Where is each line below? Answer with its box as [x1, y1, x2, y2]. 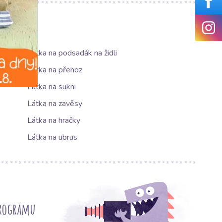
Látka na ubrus [27, 132, 77, 143]
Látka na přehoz [27, 64, 82, 76]
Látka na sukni [27, 81, 76, 93]
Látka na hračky [27, 115, 80, 126]
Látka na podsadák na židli [27, 48, 117, 59]
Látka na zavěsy [27, 98, 82, 110]
